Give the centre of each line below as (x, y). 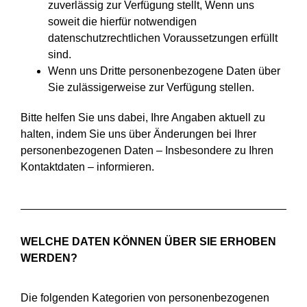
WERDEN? (49, 258)
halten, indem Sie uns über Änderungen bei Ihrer (138, 134)
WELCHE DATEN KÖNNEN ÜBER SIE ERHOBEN (148, 241)
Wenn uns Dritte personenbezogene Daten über (164, 71)
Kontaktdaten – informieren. (87, 167)
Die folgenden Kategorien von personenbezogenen (145, 298)
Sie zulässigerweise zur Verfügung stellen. (151, 87)
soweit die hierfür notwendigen (122, 21)
